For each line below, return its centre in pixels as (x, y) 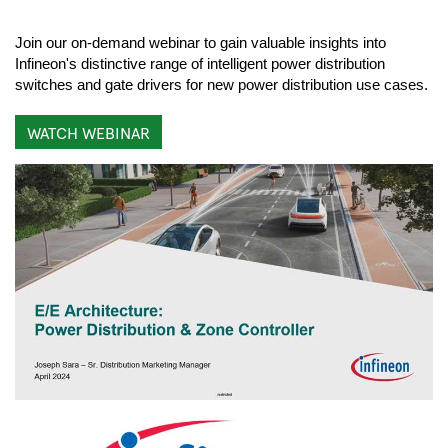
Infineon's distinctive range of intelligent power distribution (200, 64)
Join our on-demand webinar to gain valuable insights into (200, 43)
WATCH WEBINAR (88, 132)
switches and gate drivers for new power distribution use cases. (221, 85)
